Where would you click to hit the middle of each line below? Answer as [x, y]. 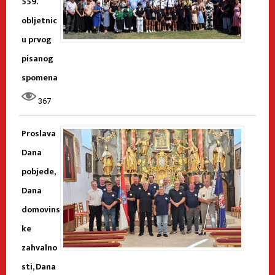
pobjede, [38, 171]
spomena [40, 77]
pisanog [37, 58]
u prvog [37, 39]
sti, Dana [39, 266]
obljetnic [39, 20]
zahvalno [39, 247]
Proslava [39, 133]
